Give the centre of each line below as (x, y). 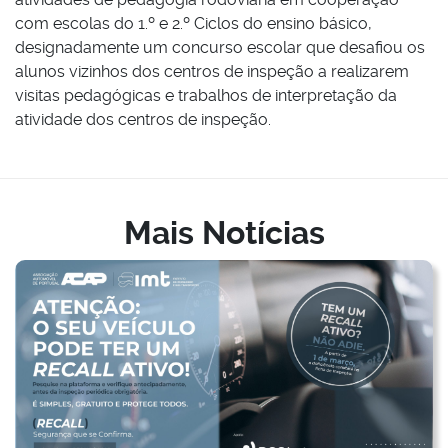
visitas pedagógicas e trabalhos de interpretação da (206, 96)
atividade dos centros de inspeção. (143, 120)
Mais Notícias (224, 233)
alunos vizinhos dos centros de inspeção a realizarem (212, 72)
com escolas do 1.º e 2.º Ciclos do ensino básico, (193, 24)
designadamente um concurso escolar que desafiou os (220, 48)
